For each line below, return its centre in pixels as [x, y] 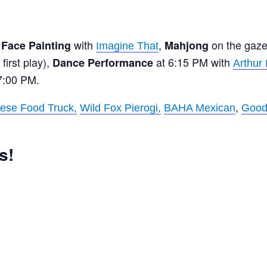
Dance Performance [103, 62]
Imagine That [127, 46]
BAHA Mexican [200, 108]
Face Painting [36, 45]
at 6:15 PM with [193, 62]
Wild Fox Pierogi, [120, 108]
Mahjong [187, 45]
